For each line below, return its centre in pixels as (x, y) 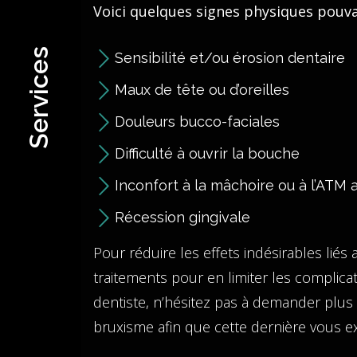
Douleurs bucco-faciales (197, 122)
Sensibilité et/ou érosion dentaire (230, 58)
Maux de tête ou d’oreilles (202, 90)
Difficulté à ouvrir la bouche (207, 153)
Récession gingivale (182, 217)
